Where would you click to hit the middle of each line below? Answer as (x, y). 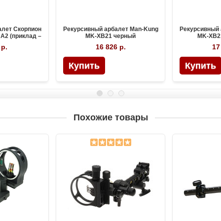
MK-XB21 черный (110, 36)
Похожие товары (110, 118)
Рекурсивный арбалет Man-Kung (110, 29)
